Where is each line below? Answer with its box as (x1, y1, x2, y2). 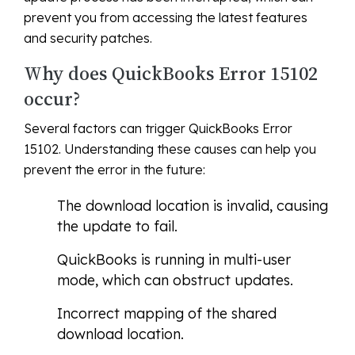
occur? (24, 86, 81, 113)
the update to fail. (57, 217, 177, 236)
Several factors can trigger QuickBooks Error (24, 120, 292, 137)
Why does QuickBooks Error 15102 (24, 60, 318, 87)
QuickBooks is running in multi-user (57, 250, 291, 269)
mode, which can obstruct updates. (57, 271, 293, 290)
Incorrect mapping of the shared (57, 304, 277, 323)
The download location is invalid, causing (57, 197, 328, 216)
